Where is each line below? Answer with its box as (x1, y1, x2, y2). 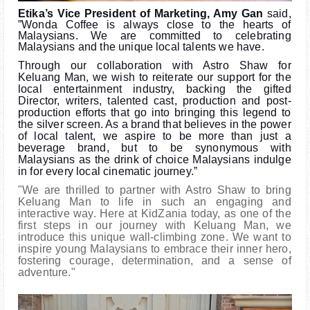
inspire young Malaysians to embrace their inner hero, (18, 243, 291, 255)
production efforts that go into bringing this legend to (18, 107, 291, 119)
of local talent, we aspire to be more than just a (18, 130, 291, 143)
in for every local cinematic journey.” (18, 165, 198, 178)
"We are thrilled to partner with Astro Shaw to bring (18, 184, 291, 197)
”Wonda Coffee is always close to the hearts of (18, 19, 291, 31)
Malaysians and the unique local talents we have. (18, 41, 264, 53)
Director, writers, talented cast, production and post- (18, 95, 291, 107)
